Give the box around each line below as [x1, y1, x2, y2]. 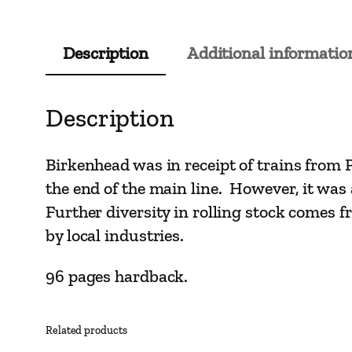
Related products [46, 323, 127, 337]
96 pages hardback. [46, 265, 189, 287]
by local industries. [46, 224, 184, 246]
